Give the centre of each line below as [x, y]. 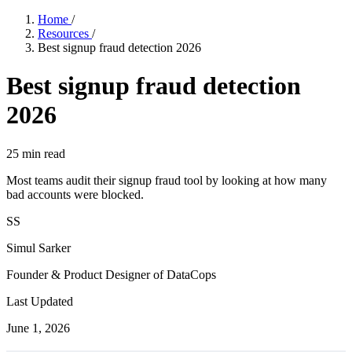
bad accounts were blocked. [75, 194]
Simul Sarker [38, 247]
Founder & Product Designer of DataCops [111, 274]
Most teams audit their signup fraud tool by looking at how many [167, 180]
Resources [65, 33]
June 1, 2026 [38, 328]
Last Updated [40, 301]
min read [42, 153]
